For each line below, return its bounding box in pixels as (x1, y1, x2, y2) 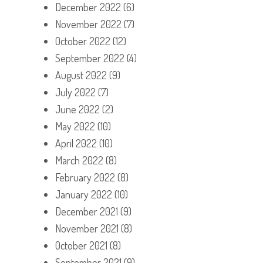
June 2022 (55, 102, 100, 116)
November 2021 (55, 221, 119, 235)
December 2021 (55, 204, 118, 218)
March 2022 (55, 153, 103, 167)
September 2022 (55, 51, 124, 65)
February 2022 (55, 170, 115, 184)
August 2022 (55, 68, 107, 82)
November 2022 (55, 17, 122, 31)
